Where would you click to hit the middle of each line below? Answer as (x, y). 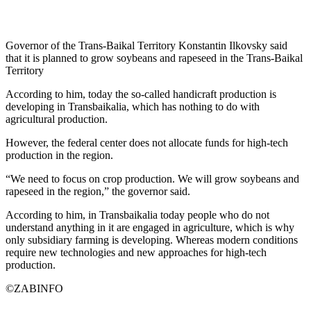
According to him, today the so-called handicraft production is (141, 94)
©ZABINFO (34, 288)
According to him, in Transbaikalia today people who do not (137, 215)
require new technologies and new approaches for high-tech (136, 252)
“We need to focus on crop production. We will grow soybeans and (152, 178)
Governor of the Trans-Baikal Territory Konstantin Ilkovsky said (146, 45)
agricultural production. (57, 119)
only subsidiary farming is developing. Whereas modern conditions (152, 239)
